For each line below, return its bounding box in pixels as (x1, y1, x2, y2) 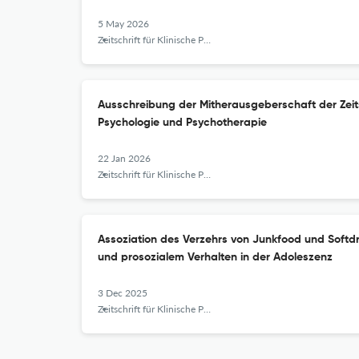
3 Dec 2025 (98, 287, 147, 299)
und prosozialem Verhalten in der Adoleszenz (98, 252, 333, 263)
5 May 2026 (98, 18, 149, 30)
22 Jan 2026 (98, 152, 151, 164)
